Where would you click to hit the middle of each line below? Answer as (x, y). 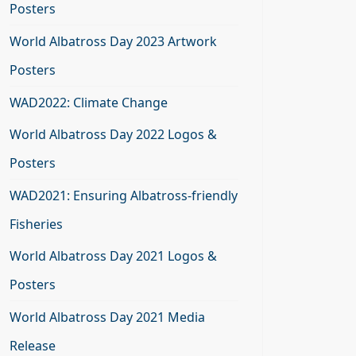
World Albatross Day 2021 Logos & (113, 256)
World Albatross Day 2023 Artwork (113, 41)
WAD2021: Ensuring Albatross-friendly (124, 195)
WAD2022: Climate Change (89, 103)
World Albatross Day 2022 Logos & (113, 134)
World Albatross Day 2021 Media (107, 317)
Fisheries (36, 224)
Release (33, 346)
